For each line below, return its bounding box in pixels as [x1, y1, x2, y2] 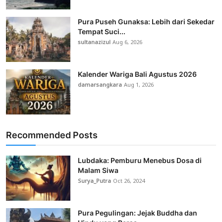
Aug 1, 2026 [124, 79, 154, 91]
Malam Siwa [78, 166, 118, 174]
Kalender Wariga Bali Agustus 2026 [78, 69, 197, 78]
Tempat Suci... [78, 27, 125, 36]
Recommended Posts [6, 129, 98, 140]
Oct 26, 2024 [113, 175, 145, 187]
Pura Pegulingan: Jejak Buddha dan [78, 208, 197, 217]
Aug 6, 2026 [112, 36, 142, 49]
